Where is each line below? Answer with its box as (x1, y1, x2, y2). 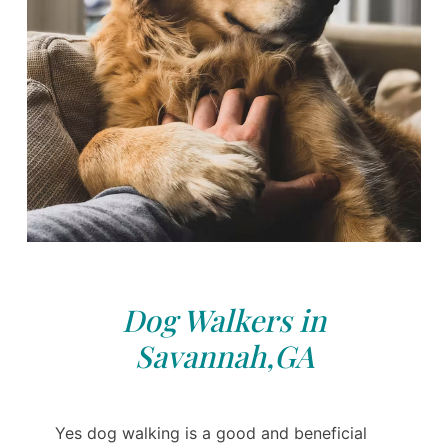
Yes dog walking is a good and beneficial (55, 422, 367, 443)
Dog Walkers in (122, 299, 326, 340)
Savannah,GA (134, 335, 314, 376)
